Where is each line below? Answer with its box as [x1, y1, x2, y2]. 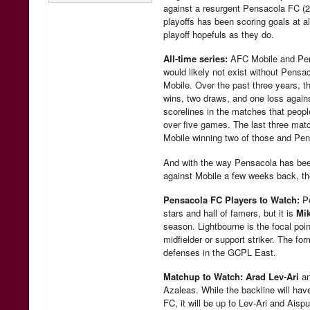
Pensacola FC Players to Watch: [163, 192, 300, 206]
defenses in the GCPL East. [163, 245, 276, 259]
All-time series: [163, 52, 228, 66]
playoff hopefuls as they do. [163, 28, 274, 41]
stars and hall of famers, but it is [163, 206, 296, 219]
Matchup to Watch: [163, 270, 243, 283]
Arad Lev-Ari [246, 270, 299, 283]
